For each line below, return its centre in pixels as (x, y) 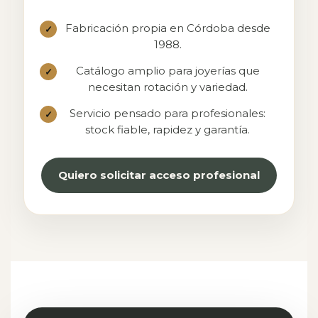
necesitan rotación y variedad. (168, 87)
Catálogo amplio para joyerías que (168, 71)
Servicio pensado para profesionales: (168, 113)
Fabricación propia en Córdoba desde (168, 28)
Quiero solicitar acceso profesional (159, 175)
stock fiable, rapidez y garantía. (168, 130)
